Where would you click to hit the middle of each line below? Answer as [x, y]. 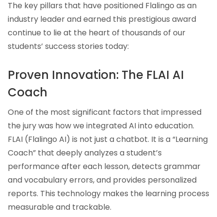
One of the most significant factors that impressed [105, 112]
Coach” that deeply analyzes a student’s [85, 153]
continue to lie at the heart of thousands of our [97, 33]
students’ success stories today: [68, 46]
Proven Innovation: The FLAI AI [96, 75]
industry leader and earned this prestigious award [102, 19]
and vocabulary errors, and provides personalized [102, 180]
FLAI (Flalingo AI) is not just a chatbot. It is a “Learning [108, 139]
